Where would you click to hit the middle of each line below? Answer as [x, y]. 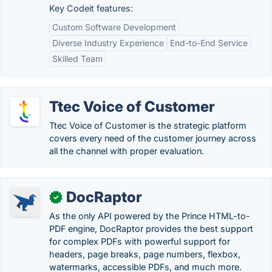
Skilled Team [77, 59]
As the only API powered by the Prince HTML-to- [150, 216]
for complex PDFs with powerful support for [140, 241]
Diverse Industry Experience [108, 43]
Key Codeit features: [91, 8]
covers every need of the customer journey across [153, 138]
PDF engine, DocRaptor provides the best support [151, 229]
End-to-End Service [209, 43]
